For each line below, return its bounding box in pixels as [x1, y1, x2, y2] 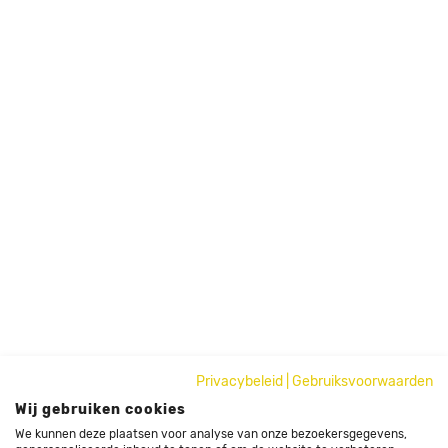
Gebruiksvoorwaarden [292, 373, 433, 389]
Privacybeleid [196, 373, 283, 389]
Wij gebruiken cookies [15, 401, 186, 417]
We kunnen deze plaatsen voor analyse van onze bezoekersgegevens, [15, 427, 407, 441]
